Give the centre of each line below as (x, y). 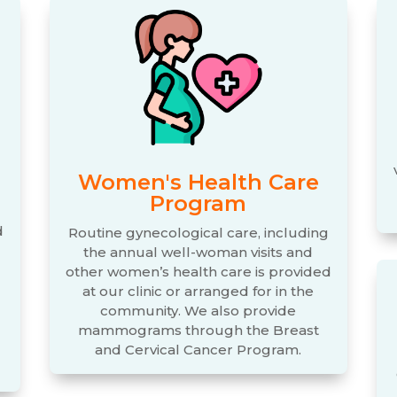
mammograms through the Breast (198, 330)
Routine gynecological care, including (198, 232)
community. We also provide (198, 310)
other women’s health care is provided (198, 271)
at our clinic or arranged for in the (198, 291)
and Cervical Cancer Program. (198, 349)
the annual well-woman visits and (198, 252)
